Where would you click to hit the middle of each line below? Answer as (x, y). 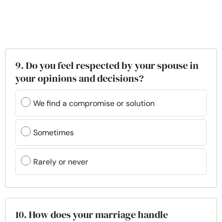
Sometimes (54, 132)
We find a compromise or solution (94, 103)
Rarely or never (61, 162)
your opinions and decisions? (80, 78)
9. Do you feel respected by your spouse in (107, 65)
